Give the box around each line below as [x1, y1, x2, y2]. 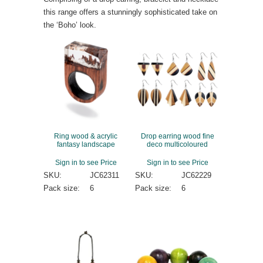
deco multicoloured [147, 140, 208, 149]
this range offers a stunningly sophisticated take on [43, 7, 217, 16]
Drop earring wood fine [140, 132, 214, 140]
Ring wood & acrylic [54, 132, 117, 140]
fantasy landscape [56, 140, 115, 149]
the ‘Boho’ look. [43, 20, 96, 29]
